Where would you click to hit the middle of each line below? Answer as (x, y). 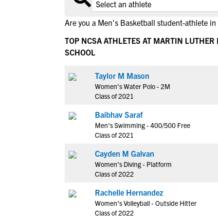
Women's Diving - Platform (133, 164)
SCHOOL (80, 52)
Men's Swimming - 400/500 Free (143, 125)
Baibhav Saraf (119, 114)
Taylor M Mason (122, 75)
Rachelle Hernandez (129, 192)
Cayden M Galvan (125, 153)
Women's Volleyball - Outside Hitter (146, 203)
